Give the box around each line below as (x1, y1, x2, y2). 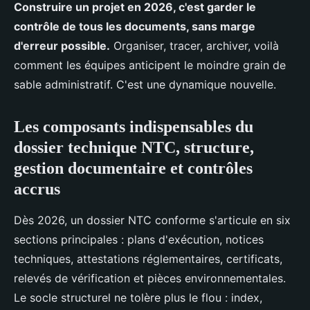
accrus (14, 180, 60, 199)
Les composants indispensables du (14, 118, 253, 136)
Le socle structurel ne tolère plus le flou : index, (14, 291, 262, 305)
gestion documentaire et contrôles (14, 159, 253, 178)
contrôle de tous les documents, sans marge (14, 19, 255, 34)
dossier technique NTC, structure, (14, 138, 254, 157)
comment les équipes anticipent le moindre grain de (14, 58, 286, 73)
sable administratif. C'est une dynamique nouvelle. (14, 77, 276, 92)
